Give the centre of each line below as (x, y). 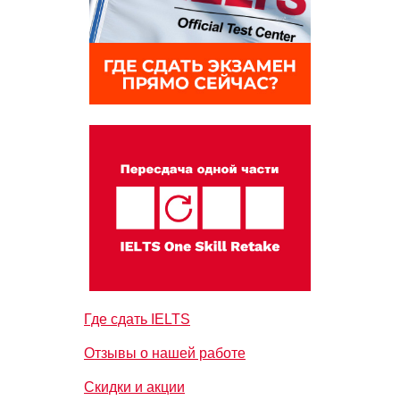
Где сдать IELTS (137, 319)
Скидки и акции (134, 387)
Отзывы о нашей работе (165, 353)
